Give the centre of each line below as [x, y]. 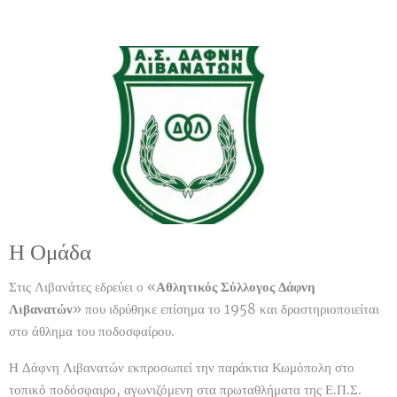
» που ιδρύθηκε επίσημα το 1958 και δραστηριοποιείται [226, 308]
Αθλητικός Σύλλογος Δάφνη [236, 286]
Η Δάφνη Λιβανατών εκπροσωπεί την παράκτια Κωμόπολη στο [182, 367]
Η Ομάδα [50, 252]
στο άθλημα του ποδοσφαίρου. [92, 331]
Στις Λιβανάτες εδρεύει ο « [82, 286]
